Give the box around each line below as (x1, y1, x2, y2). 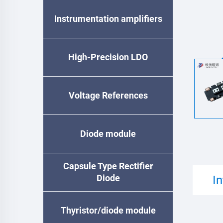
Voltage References (68, 90, 148, 101)
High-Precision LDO (68, 52, 148, 62)
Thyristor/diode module (60, 205, 156, 216)
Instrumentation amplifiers (54, 13, 162, 24)
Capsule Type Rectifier (63, 161, 153, 171)
